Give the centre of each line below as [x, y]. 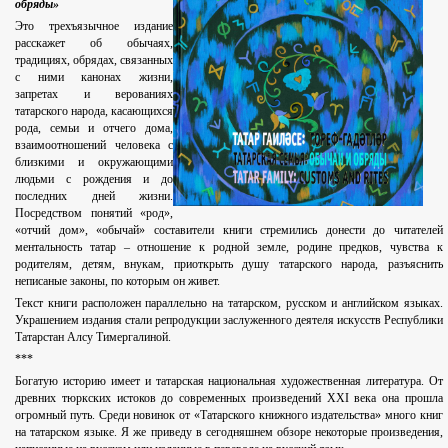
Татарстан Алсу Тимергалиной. [93, 337]
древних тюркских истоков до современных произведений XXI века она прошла [229, 398]
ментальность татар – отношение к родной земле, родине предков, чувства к [229, 247]
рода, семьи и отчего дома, [94, 128]
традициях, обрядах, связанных [94, 60]
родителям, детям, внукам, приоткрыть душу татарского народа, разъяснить [229, 264]
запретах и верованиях [94, 94]
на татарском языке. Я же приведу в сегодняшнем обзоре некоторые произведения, [229, 432]
